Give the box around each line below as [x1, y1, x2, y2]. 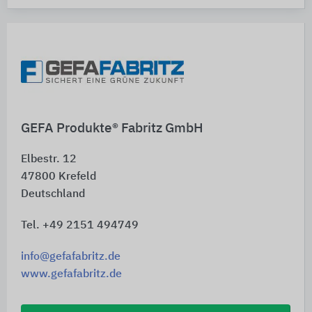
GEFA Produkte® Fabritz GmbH [21, 121, 203, 135]
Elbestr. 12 [21, 153, 77, 165]
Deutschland [21, 188, 85, 200]
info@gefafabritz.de [21, 251, 120, 263]
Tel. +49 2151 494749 [21, 219, 139, 231]
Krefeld [58, 171, 96, 182]
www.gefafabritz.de [21, 268, 122, 280]
